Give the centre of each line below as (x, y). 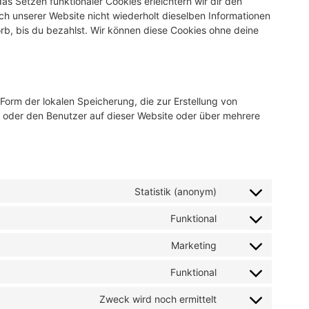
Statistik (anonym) (176, 191)
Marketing (194, 245)
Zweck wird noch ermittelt (158, 299)
